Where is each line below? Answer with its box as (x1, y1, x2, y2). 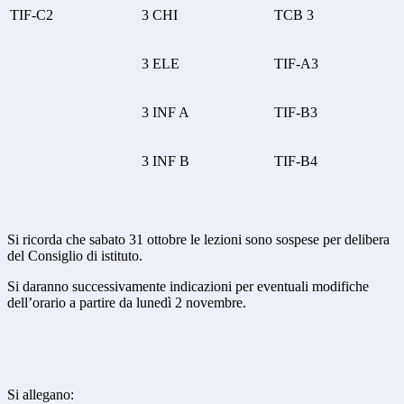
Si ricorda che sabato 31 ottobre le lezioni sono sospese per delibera (7, 232, 390, 248)
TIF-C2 (10, 7, 53, 23)
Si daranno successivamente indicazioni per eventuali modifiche (7, 279, 369, 295)
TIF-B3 (274, 105, 317, 121)
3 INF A (142, 105, 189, 121)
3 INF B (142, 153, 189, 170)
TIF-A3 (274, 56, 318, 72)
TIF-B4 (274, 153, 317, 170)
